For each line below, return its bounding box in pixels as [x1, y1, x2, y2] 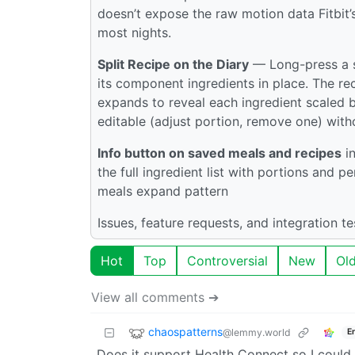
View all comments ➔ [91, 288, 219, 305]
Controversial [187, 252, 268, 269]
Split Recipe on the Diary [97, 55, 249, 72]
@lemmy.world [223, 326, 291, 338]
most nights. [97, 24, 171, 40]
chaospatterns [148, 324, 223, 338]
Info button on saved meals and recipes [97, 144, 342, 161]
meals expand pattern [97, 182, 228, 199]
